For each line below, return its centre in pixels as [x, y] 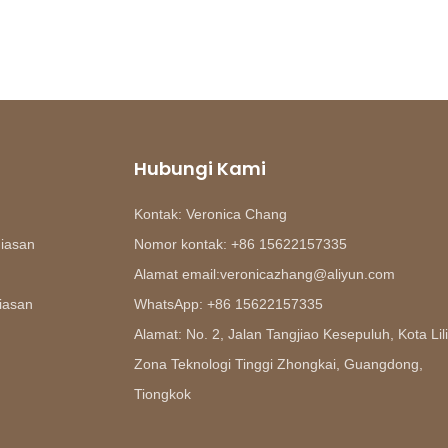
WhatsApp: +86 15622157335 [228, 303]
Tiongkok [162, 393]
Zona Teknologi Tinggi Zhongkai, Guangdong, [278, 363]
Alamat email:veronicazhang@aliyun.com [264, 273]
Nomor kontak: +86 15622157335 [240, 243]
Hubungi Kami [200, 168]
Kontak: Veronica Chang [210, 213]
